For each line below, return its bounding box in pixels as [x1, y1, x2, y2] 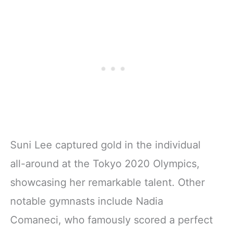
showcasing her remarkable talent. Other [10, 176, 205, 188]
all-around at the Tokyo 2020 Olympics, [10, 157, 200, 170]
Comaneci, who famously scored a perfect [10, 213, 213, 226]
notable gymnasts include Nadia [10, 195, 163, 207]
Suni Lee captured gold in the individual [10, 138, 201, 151]
